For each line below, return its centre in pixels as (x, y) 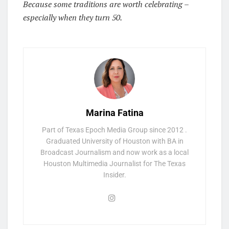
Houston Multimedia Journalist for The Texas (114, 163)
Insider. (114, 175)
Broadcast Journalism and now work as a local (114, 152)
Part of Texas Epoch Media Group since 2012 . (114, 130)
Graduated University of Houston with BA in (114, 141)
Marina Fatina (114, 112)
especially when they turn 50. (73, 17)
